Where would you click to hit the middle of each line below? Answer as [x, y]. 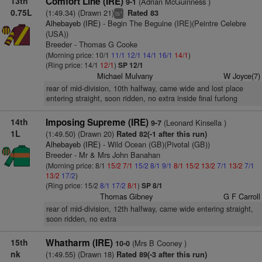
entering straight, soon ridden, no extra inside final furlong [142, 98]
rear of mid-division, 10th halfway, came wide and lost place [144, 88]
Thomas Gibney [127, 196]
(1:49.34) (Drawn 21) [80, 13]
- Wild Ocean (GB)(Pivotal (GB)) [155, 144]
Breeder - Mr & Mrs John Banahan [103, 155]
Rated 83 [142, 13]
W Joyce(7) [242, 76]
